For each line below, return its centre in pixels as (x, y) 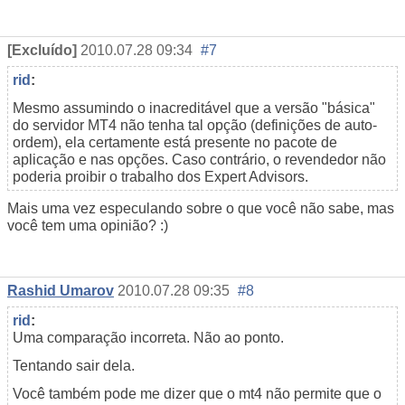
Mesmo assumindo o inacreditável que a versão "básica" (194, 108)
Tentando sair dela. (74, 365)
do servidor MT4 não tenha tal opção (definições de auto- (195, 125)
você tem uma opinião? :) (88, 225)
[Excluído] (42, 50)
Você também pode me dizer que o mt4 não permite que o (197, 393)
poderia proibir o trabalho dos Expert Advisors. (160, 176)
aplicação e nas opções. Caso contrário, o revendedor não (199, 159)
